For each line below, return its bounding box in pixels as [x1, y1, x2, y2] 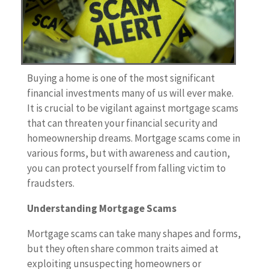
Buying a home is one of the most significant [26, 71, 215, 85]
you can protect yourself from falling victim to [26, 162, 226, 175]
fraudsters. [26, 177, 74, 190]
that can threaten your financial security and [26, 116, 218, 130]
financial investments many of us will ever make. [26, 86, 234, 100]
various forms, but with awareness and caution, [26, 147, 230, 160]
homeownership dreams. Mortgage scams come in [26, 131, 240, 145]
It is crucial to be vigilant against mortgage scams [26, 101, 238, 115]
